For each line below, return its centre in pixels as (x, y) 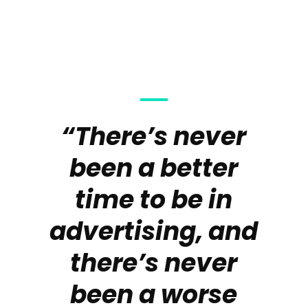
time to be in (154, 200)
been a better (154, 168)
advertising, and (154, 231)
